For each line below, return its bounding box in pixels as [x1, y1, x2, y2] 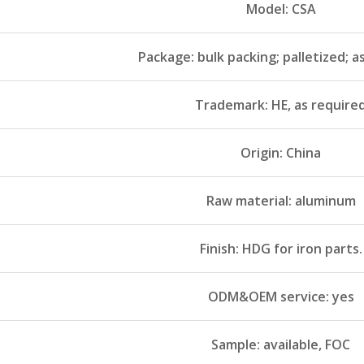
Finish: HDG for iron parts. [199, 240, 362, 258]
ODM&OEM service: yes [207, 288, 354, 306]
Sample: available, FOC [211, 336, 350, 354]
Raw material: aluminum [206, 192, 356, 210]
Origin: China [240, 144, 321, 162]
